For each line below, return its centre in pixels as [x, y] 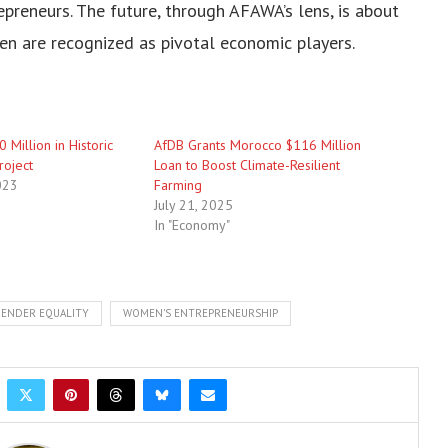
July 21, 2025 [193, 204]
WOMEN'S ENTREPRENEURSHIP [200, 312]
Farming [177, 184]
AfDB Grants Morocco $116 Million [257, 144]
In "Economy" [191, 224]
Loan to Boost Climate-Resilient [246, 164]
